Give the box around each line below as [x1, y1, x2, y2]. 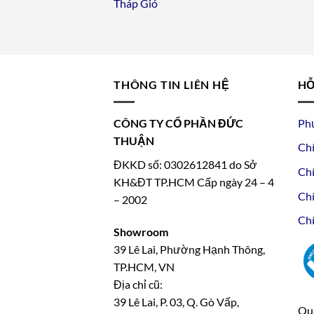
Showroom [114, 225, 168, 239]
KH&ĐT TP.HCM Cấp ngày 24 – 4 [114, 175, 274, 189]
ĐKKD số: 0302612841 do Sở [114, 158, 257, 172]
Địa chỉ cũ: [114, 278, 163, 292]
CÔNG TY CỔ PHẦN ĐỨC [114, 116, 243, 130]
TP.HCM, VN [114, 260, 175, 274]
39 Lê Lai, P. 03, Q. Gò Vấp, [114, 295, 239, 309]
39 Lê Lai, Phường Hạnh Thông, [114, 243, 265, 257]
